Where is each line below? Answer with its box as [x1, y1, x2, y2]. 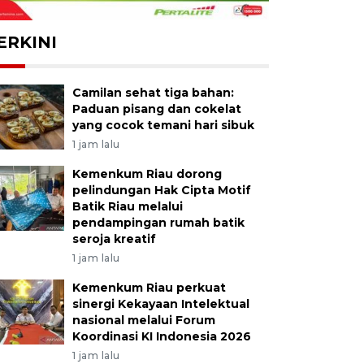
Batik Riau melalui [71, 199, 183, 214]
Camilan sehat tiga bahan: [71, 85, 234, 101]
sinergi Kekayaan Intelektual [71, 297, 249, 312]
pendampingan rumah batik [71, 215, 245, 231]
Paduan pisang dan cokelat [71, 102, 241, 117]
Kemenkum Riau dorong [71, 167, 222, 182]
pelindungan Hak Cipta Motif [71, 183, 251, 198]
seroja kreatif [71, 232, 156, 247]
